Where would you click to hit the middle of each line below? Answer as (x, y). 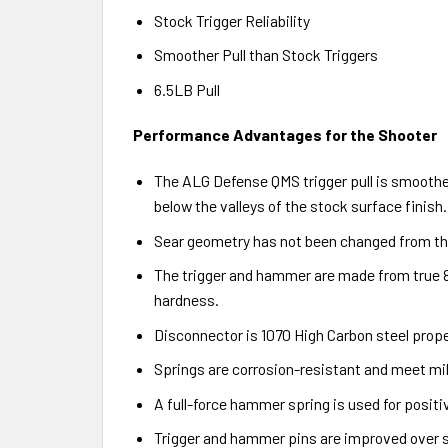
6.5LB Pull (186, 89)
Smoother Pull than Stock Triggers (265, 55)
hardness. (186, 299)
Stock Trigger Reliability (231, 20)
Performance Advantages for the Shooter (285, 135)
